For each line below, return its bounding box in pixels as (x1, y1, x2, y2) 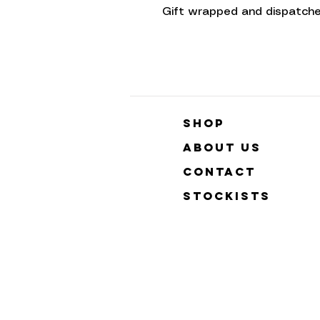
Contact (183, 164, 256, 179)
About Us (183, 139, 261, 154)
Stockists (183, 188, 271, 203)
